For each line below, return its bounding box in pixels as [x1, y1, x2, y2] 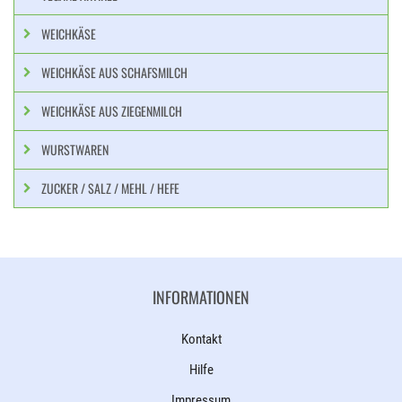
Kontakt [180, 331, 222, 347]
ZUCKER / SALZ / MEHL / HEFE [41, 179, 179, 197]
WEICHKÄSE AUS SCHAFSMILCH [41, 63, 188, 82]
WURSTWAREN [41, 140, 109, 159]
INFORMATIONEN [153, 285, 249, 309]
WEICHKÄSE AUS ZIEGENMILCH [41, 101, 182, 120]
